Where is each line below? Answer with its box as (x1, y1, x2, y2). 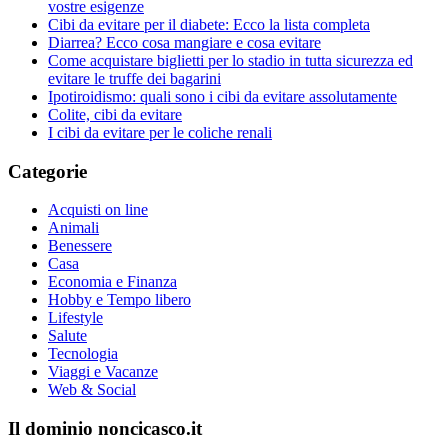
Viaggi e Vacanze (48, 363, 158, 381)
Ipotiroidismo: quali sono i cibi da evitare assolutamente (48, 88, 397, 106)
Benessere (48, 237, 112, 255)
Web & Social (48, 381, 136, 399)
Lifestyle (48, 309, 103, 327)
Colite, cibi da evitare (48, 106, 182, 124)
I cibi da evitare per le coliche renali (48, 124, 272, 142)
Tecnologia (48, 345, 118, 363)
